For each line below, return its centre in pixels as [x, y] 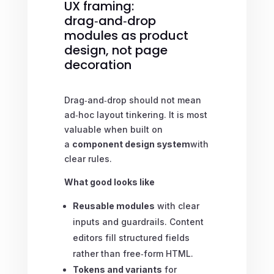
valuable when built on [113, 129]
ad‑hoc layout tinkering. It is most [135, 114]
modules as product [126, 35]
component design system [131, 144]
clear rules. [88, 158]
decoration [98, 65]
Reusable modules [113, 206]
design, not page [116, 50]
